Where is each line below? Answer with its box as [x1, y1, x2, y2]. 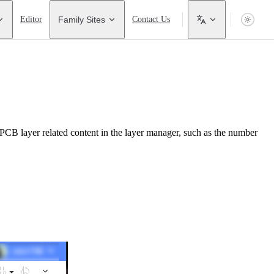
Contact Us [132, 15, 170, 24]
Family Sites [58, 15, 105, 24]
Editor [20, 15, 42, 24]
